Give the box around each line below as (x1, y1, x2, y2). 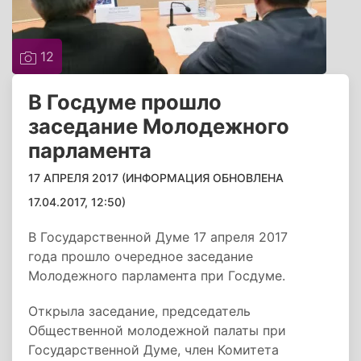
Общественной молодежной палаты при (28, 322, 286, 338)
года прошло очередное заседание (28, 248, 253, 264)
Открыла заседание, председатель (28, 303, 251, 319)
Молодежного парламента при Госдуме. (28, 268, 285, 284)
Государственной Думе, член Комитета (28, 342, 279, 358)
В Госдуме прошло (28, 89, 222, 114)
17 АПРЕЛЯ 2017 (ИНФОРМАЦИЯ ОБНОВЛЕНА (28, 171, 284, 185)
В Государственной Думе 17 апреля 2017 (28, 229, 288, 245)
